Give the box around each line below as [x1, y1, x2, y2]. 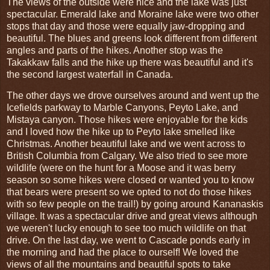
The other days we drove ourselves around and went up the [7, 90, 259, 101]
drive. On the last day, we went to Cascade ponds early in [7, 235, 250, 246]
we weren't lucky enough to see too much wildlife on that [7, 223, 246, 234]
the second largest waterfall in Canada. [7, 69, 175, 80]
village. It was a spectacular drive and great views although [7, 211, 257, 222]
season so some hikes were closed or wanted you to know [7, 175, 254, 186]
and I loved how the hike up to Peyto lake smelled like [7, 127, 235, 137]
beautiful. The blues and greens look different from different [7, 33, 257, 43]
